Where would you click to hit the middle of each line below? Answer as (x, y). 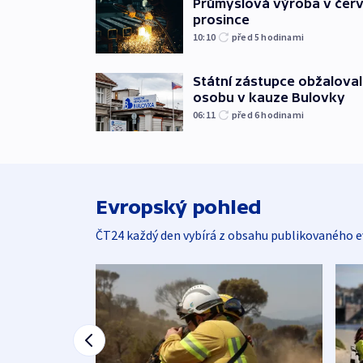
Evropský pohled (179, 207)
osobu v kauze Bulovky (269, 97)
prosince (221, 19)
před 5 (247, 36)
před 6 (247, 114)
